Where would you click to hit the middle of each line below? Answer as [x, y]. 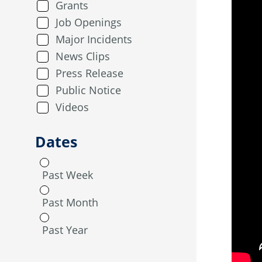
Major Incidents [94, 39]
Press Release [89, 73]
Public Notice [88, 90]
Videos [72, 107]
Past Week [68, 175]
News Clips [83, 56]
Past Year [65, 230]
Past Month [70, 202]
